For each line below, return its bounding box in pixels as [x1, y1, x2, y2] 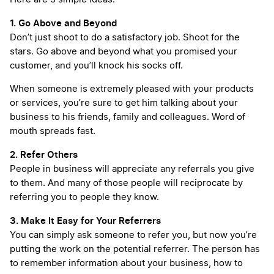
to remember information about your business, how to [10, 259, 243, 268]
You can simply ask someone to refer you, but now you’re [10, 231, 257, 240]
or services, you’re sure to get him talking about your [10, 98, 238, 108]
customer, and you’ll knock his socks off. [10, 61, 183, 71]
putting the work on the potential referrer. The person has [10, 245, 260, 254]
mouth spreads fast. [10, 127, 95, 136]
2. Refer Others [10, 149, 78, 161]
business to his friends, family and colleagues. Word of [10, 113, 245, 122]
